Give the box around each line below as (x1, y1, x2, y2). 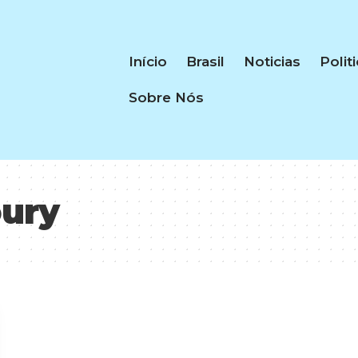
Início (128, 54, 167, 70)
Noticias (243, 54, 300, 70)
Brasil (185, 54, 225, 70)
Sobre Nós (128, 89, 204, 105)
